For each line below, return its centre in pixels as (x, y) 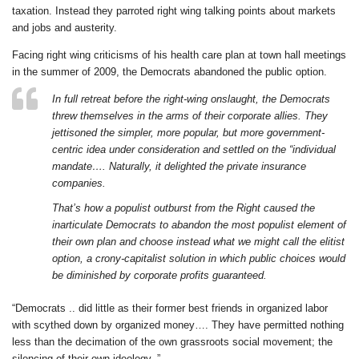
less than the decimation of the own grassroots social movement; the (172, 342)
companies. (79, 184)
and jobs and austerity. (65, 27)
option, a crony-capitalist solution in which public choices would (199, 259)
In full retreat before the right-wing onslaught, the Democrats (191, 99)
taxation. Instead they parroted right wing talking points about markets (174, 10)
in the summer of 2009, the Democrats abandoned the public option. (169, 72)
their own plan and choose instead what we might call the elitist (198, 242)
